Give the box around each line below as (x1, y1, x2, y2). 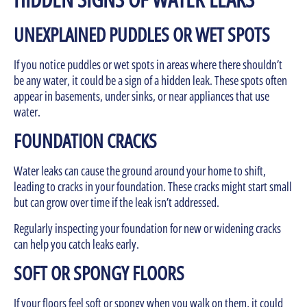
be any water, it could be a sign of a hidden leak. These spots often (14, 72, 287, 89)
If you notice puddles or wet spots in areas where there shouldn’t (14, 56, 282, 73)
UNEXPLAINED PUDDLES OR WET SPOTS (14, 21, 270, 48)
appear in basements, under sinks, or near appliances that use (14, 88, 269, 105)
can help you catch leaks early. (14, 235, 139, 252)
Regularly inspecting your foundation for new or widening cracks (14, 219, 281, 236)
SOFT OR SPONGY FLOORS (14, 260, 184, 286)
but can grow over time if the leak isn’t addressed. (14, 194, 221, 211)
